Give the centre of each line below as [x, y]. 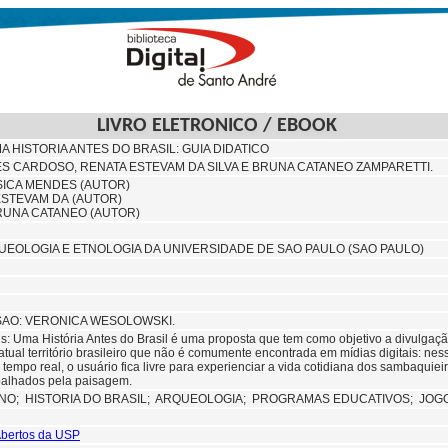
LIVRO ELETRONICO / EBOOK [224, 126]
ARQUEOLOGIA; [203, 399]
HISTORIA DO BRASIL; [90, 399]
